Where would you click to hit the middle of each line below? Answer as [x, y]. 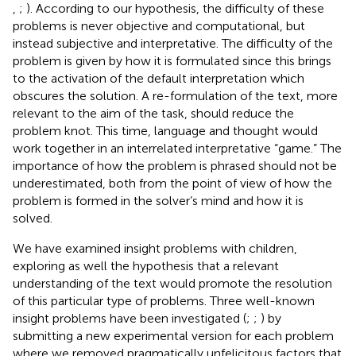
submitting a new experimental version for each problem [173, 335]
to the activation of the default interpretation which [159, 78]
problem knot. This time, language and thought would [165, 130]
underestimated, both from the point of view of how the [172, 183]
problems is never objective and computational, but [159, 25]
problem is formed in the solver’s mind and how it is [158, 200]
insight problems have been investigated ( [130, 318]
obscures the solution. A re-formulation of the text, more [175, 95]
